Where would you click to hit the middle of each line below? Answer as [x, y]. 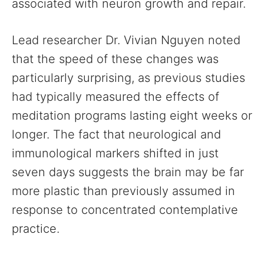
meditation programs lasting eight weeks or [132, 115]
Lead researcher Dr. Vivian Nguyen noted [126, 40]
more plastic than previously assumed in [123, 191]
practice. [36, 229]
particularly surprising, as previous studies [128, 78]
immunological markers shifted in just [115, 153]
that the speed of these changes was [115, 59]
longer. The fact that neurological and [116, 134]
